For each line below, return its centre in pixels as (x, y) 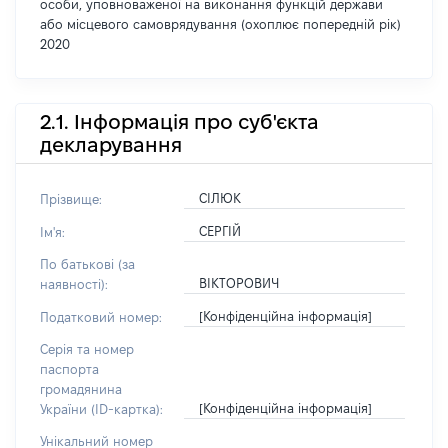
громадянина (81, 389)
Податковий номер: (101, 317)
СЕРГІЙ (219, 231)
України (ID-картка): (101, 409)
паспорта (69, 369)
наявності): (74, 284)
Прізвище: (71, 199)
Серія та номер (87, 349)
